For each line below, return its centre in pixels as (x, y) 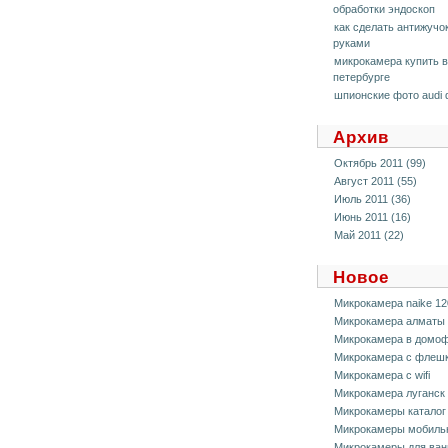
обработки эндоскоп (384, 9)
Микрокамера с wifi (382, 375)
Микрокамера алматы (389, 321)
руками (351, 43)
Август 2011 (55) (375, 181)
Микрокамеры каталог (390, 411)
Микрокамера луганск (389, 393)
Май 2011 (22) (369, 235)
